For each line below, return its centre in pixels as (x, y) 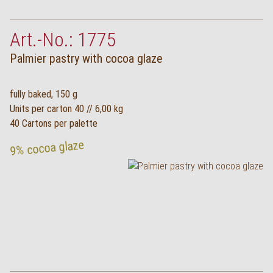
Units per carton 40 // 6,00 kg (66, 109)
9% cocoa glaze (47, 148)
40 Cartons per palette (54, 123)
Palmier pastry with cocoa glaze (86, 58)
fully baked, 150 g (44, 94)
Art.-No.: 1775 (63, 40)
